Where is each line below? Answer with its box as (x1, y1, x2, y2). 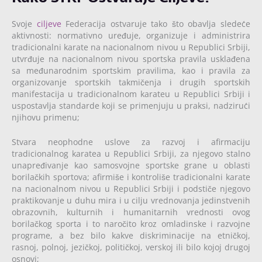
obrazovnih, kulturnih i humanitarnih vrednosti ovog (12, 206, 250, 218)
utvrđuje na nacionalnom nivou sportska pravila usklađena (12, 53, 250, 64)
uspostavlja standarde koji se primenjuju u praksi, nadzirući (12, 99, 250, 111)
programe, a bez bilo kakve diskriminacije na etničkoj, (12, 229, 250, 241)
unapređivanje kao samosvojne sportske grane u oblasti (12, 159, 250, 171)
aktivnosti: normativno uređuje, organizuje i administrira (12, 29, 250, 41)
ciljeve (36, 18, 61, 29)
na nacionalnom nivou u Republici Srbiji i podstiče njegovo (12, 182, 250, 194)
